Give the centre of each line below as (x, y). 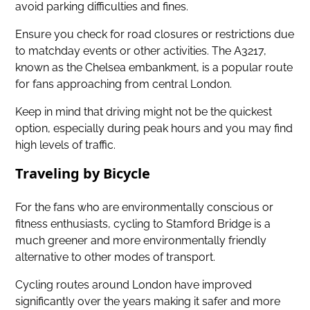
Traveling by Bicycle (83, 173)
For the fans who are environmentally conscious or (145, 207)
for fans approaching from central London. (124, 84)
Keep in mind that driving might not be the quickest (144, 111)
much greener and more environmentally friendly (141, 240)
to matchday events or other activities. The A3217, (141, 51)
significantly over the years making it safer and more (148, 301)
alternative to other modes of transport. (116, 257)
